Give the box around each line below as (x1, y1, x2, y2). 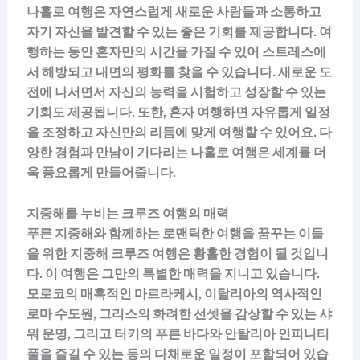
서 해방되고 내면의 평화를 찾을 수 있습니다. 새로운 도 (26, 64, 332, 80)
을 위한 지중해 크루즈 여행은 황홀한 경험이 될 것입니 (26, 245, 329, 261)
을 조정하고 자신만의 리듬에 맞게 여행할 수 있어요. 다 (26, 125, 332, 141)
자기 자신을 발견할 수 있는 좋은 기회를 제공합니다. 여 (26, 24, 332, 40)
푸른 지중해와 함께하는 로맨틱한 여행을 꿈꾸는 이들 (26, 225, 324, 241)
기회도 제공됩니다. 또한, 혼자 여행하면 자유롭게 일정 (26, 104, 330, 121)
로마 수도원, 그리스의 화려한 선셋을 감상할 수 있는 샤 (26, 305, 332, 321)
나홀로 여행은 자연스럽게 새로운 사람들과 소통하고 (26, 4, 321, 20)
